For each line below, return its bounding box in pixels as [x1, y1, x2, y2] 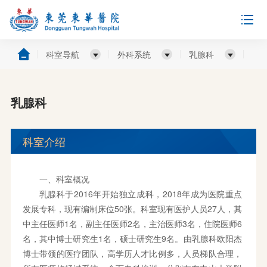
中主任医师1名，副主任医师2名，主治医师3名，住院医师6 [22, 218, 243, 229]
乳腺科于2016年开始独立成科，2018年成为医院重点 [39, 188, 243, 200]
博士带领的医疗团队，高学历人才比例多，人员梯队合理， [22, 247, 243, 259]
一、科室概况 [39, 173, 89, 185]
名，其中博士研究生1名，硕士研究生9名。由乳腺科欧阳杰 [22, 232, 243, 244]
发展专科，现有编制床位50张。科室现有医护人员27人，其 [22, 203, 243, 215]
